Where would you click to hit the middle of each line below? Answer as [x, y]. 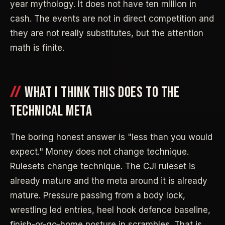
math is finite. [37, 48]
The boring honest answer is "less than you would [111, 137]
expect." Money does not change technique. [99, 151]
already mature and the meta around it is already [109, 181]
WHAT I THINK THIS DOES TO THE [102, 93]
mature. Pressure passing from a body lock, [98, 195]
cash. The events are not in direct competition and [112, 19]
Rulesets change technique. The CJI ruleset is [103, 166]
